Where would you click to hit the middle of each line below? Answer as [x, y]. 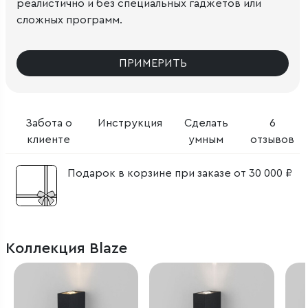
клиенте [49, 139]
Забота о [48, 123]
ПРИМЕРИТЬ [153, 63]
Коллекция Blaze [66, 248]
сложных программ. [69, 20]
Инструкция [130, 123]
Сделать [206, 123]
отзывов [272, 139]
